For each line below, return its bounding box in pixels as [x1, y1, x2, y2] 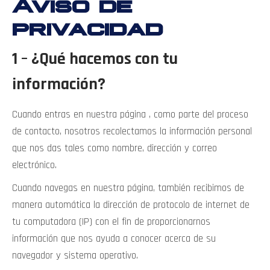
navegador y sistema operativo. [12, 249, 138, 262]
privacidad [12, 16, 163, 36]
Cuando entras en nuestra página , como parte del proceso [12, 108, 248, 121]
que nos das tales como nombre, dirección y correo [12, 142, 217, 155]
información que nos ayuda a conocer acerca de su [12, 232, 216, 245]
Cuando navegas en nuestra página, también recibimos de [12, 181, 244, 195]
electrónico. [12, 159, 57, 172]
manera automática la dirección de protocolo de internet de [12, 198, 250, 212]
